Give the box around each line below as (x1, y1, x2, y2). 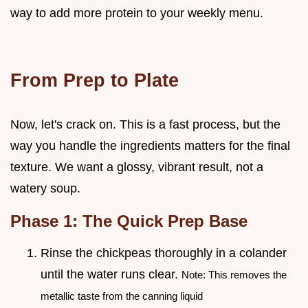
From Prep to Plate (10, 69, 179, 91)
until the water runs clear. (41, 267, 181, 281)
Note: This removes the (181, 268, 287, 280)
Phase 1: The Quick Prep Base (10, 211, 247, 230)
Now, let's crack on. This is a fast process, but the (10, 117, 280, 131)
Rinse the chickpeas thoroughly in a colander (41, 245, 287, 260)
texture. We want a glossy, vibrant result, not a (10, 159, 263, 174)
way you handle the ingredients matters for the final (10, 138, 290, 153)
